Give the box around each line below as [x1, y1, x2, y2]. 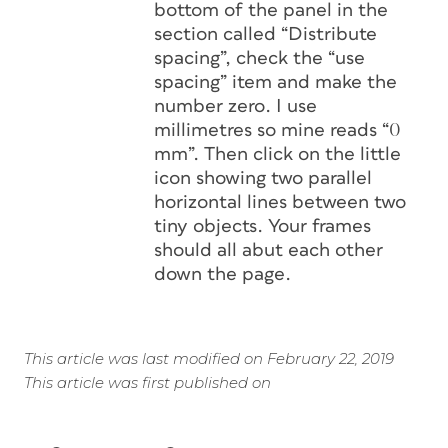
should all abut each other [154, 241, 383, 260]
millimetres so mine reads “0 [154, 121, 401, 140]
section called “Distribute [154, 25, 377, 44]
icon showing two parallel [154, 169, 372, 188]
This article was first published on [24, 373, 271, 392]
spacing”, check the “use [154, 49, 365, 68]
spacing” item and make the [154, 73, 397, 92]
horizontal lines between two [154, 193, 406, 212]
